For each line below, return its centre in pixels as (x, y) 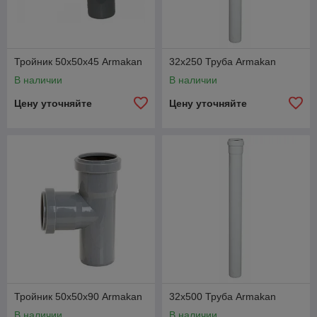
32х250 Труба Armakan (223, 62)
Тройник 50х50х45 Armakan (78, 62)
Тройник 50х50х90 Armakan (78, 296)
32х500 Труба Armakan (223, 296)
